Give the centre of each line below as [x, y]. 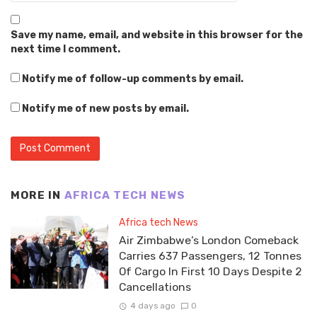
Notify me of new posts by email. [105, 109]
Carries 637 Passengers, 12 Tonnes [210, 255]
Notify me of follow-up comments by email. [133, 79]
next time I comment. [65, 50]
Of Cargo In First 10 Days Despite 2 [210, 271]
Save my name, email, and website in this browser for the [157, 35]
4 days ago [152, 306]
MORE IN [38, 196]
